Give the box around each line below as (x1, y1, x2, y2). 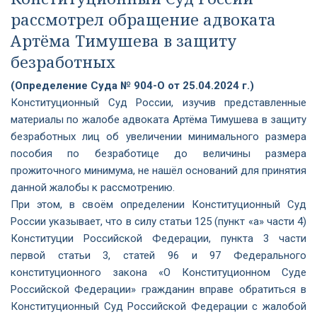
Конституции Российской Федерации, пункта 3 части (11, 232, 306, 245)
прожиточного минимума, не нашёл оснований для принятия (11, 164, 306, 177)
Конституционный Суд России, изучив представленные (11, 96, 306, 109)
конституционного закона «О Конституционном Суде (11, 266, 306, 279)
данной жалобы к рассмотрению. (11, 181, 175, 194)
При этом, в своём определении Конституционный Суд (11, 198, 306, 211)
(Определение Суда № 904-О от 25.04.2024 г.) (11, 79, 254, 92)
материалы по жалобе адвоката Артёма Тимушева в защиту (11, 113, 306, 126)
